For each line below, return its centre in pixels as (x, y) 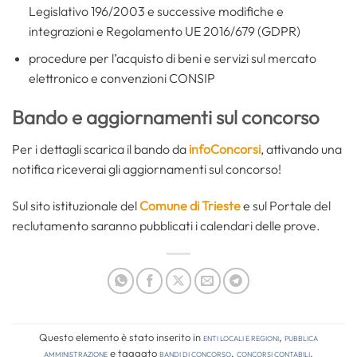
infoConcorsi (225, 149)
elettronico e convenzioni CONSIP (122, 78)
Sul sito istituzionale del (76, 206)
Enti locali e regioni (241, 337)
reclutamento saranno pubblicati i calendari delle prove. (166, 226)
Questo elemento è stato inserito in (121, 337)
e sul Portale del (286, 206)
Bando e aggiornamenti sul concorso (166, 118)
